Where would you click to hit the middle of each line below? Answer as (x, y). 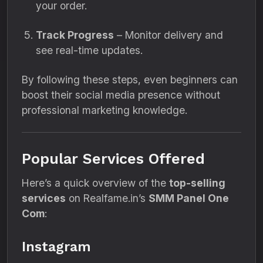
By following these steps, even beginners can (130, 80)
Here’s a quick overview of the (95, 183)
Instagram (56, 247)
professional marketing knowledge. (104, 110)
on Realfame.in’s (107, 198)
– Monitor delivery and (168, 35)
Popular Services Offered (113, 159)
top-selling (197, 183)
